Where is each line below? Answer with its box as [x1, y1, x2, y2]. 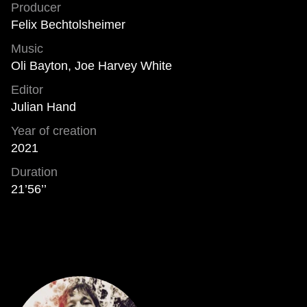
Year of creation [11, 124, 97, 138]
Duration [11, 165, 58, 180]
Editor [11, 83, 43, 97]
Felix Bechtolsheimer [11, 18, 125, 32]
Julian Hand [11, 100, 76, 114]
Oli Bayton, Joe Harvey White [11, 59, 172, 73]
